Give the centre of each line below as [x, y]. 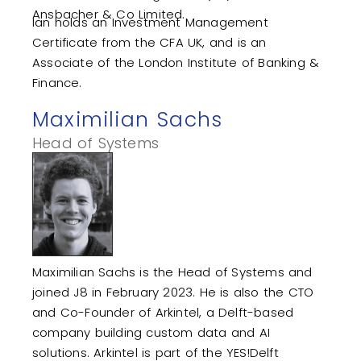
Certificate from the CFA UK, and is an [149, 43]
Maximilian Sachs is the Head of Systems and [172, 272]
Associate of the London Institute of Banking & [176, 63]
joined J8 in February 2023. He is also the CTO [173, 293]
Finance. [57, 83]
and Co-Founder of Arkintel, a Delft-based [163, 313]
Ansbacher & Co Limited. [109, 15]
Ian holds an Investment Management [150, 23]
